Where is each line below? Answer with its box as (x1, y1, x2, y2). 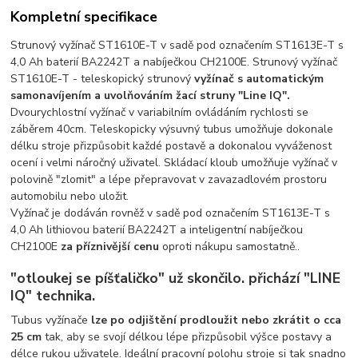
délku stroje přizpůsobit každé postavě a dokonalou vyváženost (10, 138, 332, 154)
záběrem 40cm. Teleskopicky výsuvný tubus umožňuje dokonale (10, 121, 334, 137)
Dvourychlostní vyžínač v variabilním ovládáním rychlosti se (10, 105, 309, 121)
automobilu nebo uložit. (10, 189, 139, 205)
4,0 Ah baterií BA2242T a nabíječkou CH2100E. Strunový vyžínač (10, 54, 338, 70)
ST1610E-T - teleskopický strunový (10, 71, 195, 87)
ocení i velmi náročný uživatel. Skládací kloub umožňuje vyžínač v (10, 155, 338, 171)
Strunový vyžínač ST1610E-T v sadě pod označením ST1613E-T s (10, 38, 344, 54)
